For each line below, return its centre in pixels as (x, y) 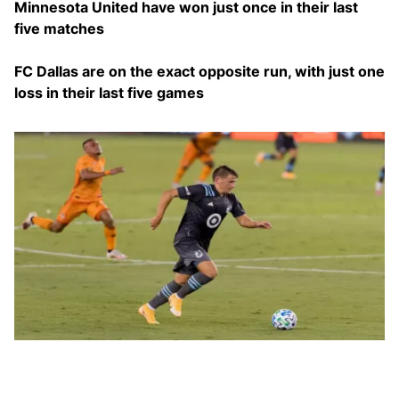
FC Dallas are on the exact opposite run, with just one (199, 71)
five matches (59, 28)
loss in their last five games (109, 93)
